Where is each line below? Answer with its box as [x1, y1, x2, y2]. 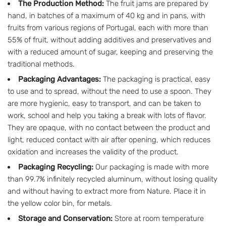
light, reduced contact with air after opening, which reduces [8, 135, 210, 144]
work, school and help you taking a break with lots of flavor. [8, 111, 206, 120]
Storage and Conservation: [18, 214, 112, 223]
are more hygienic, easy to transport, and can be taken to [8, 99, 201, 108]
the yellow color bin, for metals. [8, 199, 112, 208]
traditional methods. [8, 60, 75, 69]
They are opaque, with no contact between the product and [8, 123, 210, 132]
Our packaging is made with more [93, 162, 209, 172]
